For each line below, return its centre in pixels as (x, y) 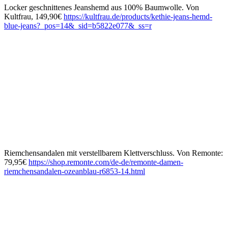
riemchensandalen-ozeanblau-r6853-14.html (75, 172)
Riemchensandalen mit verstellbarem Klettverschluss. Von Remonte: (113, 153)
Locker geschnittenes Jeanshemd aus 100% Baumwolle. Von (102, 8)
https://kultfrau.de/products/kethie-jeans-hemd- (138, 17)
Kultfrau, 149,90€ (34, 17)
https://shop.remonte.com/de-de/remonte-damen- (106, 162)
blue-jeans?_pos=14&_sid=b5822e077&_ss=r (78, 26)
